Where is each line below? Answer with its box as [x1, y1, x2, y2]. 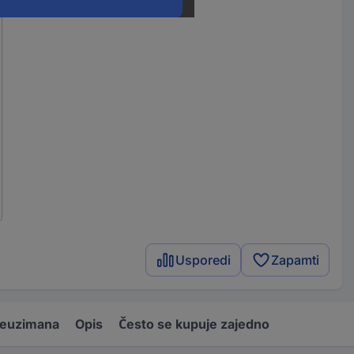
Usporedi [175, 251, 232, 268]
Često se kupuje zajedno [119, 315, 269, 332]
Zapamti [271, 251, 320, 268]
